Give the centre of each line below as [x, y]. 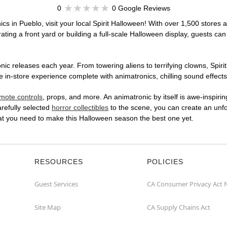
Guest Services [56, 184]
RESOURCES [59, 162]
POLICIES [165, 162]
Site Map [48, 207]
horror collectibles [80, 108]
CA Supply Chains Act [179, 207]
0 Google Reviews [141, 8]
